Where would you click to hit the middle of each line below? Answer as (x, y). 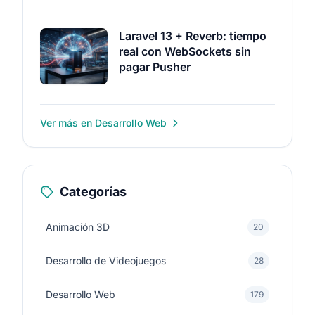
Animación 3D (78, 227)
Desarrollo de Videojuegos (106, 261)
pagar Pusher (155, 67)
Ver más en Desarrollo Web (103, 123)
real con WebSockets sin (185, 51)
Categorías (93, 192)
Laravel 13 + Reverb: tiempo (193, 36)
